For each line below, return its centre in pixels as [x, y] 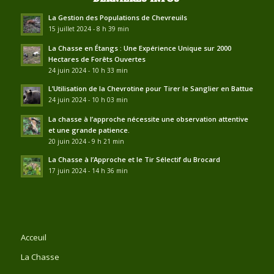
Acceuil [33, 237]
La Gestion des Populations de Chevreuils [117, 17]
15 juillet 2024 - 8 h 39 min [88, 28]
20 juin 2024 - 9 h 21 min [86, 141]
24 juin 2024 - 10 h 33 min [88, 70]
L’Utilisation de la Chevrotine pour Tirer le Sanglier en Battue [150, 88]
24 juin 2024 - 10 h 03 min [88, 99]
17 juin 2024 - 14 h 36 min [88, 170]
